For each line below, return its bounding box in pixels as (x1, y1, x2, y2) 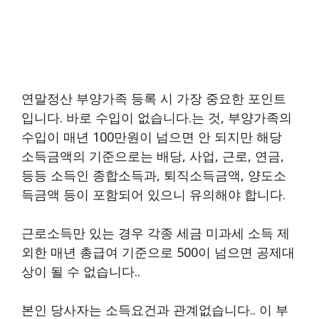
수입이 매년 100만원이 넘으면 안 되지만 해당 (21, 127, 282, 145)
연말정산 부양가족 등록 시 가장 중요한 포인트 (21, 89, 286, 107)
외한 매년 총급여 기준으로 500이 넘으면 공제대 (21, 243, 295, 261)
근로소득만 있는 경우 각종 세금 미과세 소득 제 (21, 224, 290, 241)
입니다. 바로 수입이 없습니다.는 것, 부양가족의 (21, 108, 292, 126)
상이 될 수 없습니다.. (21, 262, 140, 280)
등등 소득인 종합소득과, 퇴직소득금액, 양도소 (21, 166, 286, 184)
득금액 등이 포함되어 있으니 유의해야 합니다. (21, 185, 286, 203)
